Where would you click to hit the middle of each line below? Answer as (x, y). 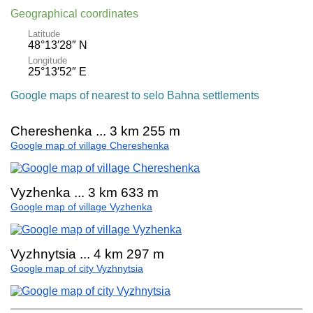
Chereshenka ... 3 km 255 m (95, 131)
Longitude (48, 60)
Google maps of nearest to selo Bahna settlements (135, 95)
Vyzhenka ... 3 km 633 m (85, 192)
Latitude (44, 34)
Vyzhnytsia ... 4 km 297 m (87, 254)
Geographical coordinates (74, 13)
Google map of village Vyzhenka (81, 207)
